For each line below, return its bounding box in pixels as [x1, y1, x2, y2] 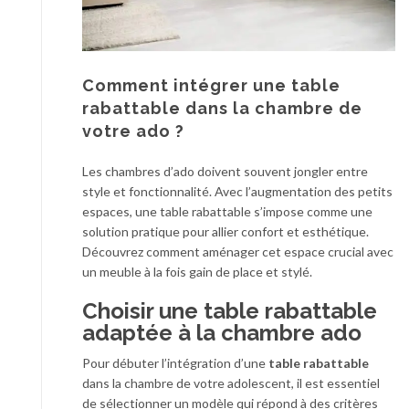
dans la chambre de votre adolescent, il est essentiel [82, 374, 380, 391]
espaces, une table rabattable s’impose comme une [82, 203, 372, 219]
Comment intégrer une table [82, 75, 341, 95]
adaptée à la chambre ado [82, 319, 362, 346]
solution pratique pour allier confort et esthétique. [82, 223, 369, 239]
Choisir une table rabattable [82, 297, 377, 324]
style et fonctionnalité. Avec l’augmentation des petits [82, 183, 393, 199]
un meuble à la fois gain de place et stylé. [82, 263, 312, 279]
